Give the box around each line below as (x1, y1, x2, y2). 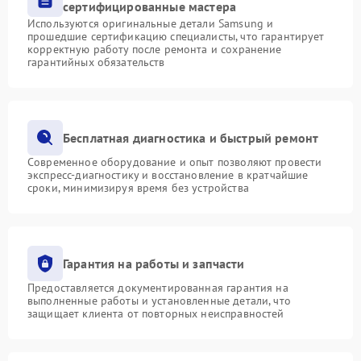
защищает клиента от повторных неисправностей (27, 306, 284, 321)
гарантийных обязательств (27, 55, 165, 69)
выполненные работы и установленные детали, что (27, 293, 291, 308)
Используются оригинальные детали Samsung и (27, 16, 274, 31)
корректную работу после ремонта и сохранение (27, 42, 282, 56)
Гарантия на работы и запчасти (63, 255, 245, 272)
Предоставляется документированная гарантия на (27, 280, 288, 295)
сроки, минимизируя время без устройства (27, 180, 249, 195)
